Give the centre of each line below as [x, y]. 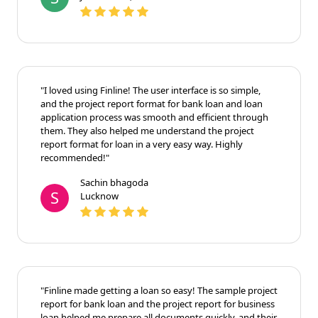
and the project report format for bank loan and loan [152, 103]
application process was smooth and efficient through [154, 117]
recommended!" [75, 157]
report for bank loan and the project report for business [158, 303]
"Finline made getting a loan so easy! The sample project [159, 290]
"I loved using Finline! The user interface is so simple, [150, 90]
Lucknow [99, 196]
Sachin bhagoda [114, 182]
